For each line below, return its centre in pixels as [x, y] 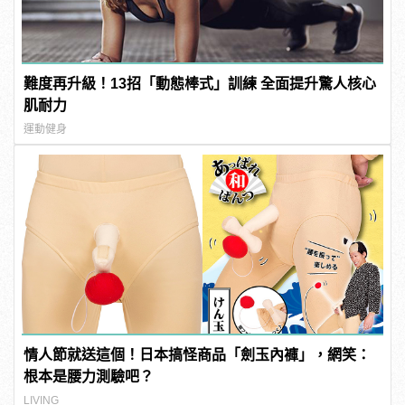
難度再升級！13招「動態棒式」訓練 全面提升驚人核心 [200, 83]
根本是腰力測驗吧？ [89, 376]
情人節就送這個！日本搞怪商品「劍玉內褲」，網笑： [198, 354]
